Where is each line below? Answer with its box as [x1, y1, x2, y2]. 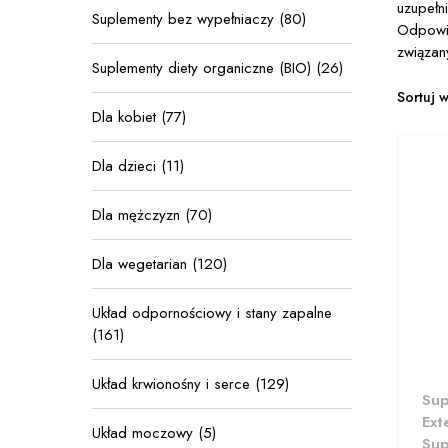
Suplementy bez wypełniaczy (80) [92, 8, 306, 30]
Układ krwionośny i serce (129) [92, 373, 289, 395]
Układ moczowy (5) [92, 422, 216, 444]
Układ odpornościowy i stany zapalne [92, 302, 332, 324]
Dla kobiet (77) [92, 106, 186, 128]
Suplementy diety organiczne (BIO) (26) [92, 57, 343, 79]
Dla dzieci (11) [92, 155, 184, 177]
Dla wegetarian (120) [92, 253, 227, 275]
